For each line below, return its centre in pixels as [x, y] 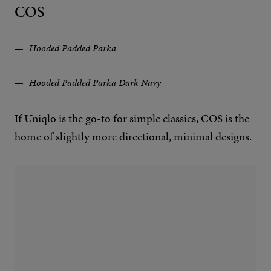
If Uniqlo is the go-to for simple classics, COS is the [132, 119]
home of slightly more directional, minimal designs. [133, 137]
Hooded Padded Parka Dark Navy [94, 83]
